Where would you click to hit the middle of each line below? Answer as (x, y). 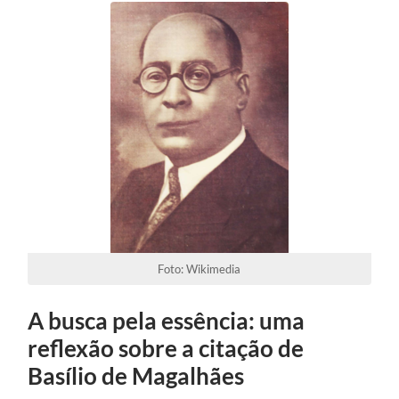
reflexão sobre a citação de (166, 348)
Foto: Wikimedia (199, 269)
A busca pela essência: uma (167, 320)
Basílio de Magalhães (136, 375)
